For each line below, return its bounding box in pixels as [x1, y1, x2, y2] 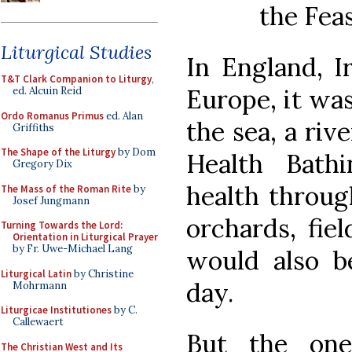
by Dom [115, 145, 156, 159]
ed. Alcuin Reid [13, 84, 82, 97]
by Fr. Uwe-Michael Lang [13, 242, 133, 255]
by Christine [71, 266, 134, 280]
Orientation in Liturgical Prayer [13, 230, 158, 244]
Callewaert [13, 315, 64, 328]
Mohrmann [13, 278, 67, 292]
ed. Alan [104, 108, 143, 123]
